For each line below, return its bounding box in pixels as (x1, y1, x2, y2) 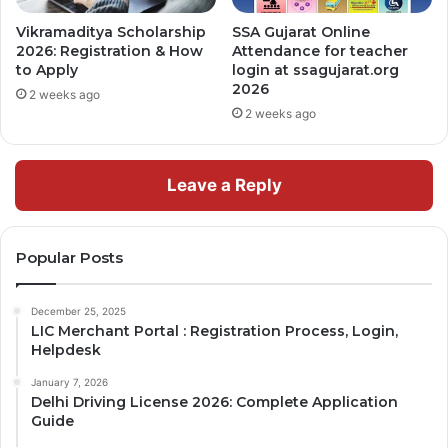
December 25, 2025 (31, 305, 126, 318)
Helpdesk (31, 341, 101, 360)
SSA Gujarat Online (232, 23, 370, 42)
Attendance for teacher (232, 42, 408, 61)
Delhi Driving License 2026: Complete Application (31, 393, 398, 412)
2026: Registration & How (16, 42, 203, 61)
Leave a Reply (166, 175, 282, 196)
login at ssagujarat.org (232, 61, 399, 80)
